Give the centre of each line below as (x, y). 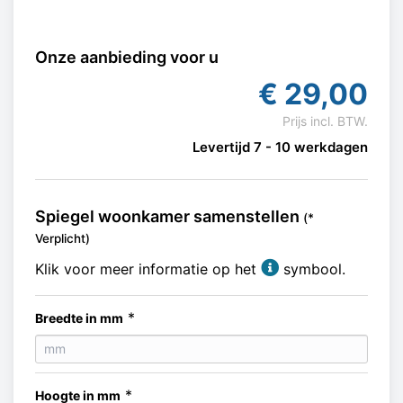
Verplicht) (63, 238)
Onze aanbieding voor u (127, 57)
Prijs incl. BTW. (325, 121)
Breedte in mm (79, 318)
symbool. (312, 269)
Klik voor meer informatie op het (148, 269)
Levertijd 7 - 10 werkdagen (280, 147)
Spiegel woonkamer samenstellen (169, 216)
